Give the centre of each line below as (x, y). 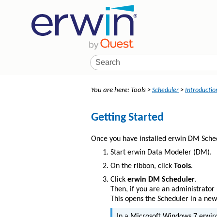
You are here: (111, 91)
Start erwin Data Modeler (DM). (161, 153)
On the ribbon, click (142, 166)
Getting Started (127, 118)
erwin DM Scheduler (161, 180)
